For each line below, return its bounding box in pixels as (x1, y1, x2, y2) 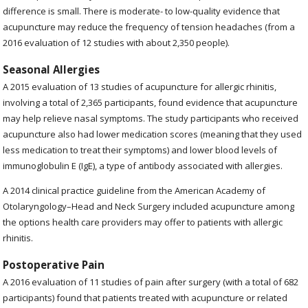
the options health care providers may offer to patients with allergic (3, 216, 283, 229)
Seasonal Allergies (3, 62, 100, 76)
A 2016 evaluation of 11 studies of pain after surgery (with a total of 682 (3, 276, 299, 289)
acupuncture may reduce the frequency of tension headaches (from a (3, 20, 296, 33)
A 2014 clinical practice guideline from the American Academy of (3, 184, 266, 197)
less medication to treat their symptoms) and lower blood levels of (3, 144, 278, 157)
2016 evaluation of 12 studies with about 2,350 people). (3, 36, 230, 49)
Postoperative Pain (3, 257, 105, 272)
